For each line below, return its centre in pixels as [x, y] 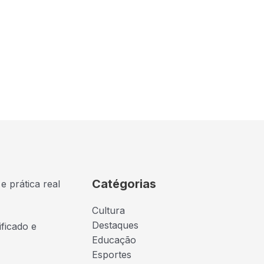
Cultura [108, 211]
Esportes [112, 255]
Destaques [115, 225]
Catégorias [124, 184]
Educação [114, 240]
